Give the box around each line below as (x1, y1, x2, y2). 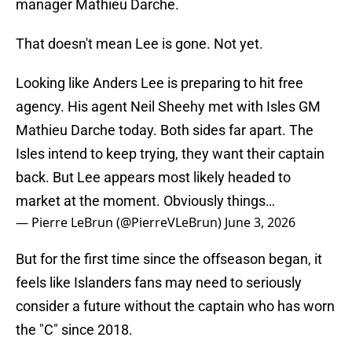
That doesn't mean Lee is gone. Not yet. (16, 35, 263, 53)
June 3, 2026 (225, 214, 295, 232)
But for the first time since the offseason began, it (16, 251, 322, 268)
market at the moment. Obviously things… (16, 192, 275, 210)
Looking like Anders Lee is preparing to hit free (16, 75, 303, 92)
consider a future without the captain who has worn (16, 298, 335, 315)
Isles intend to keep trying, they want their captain (16, 145, 324, 163)
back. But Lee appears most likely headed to (16, 169, 291, 186)
